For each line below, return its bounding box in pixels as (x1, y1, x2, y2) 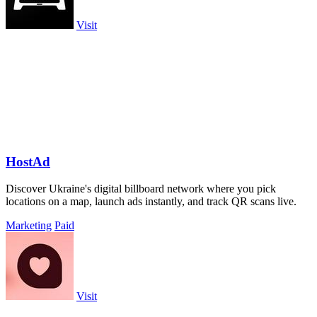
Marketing (6, 219, 52, 232)
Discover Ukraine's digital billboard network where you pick (6, 183, 276, 195)
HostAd (6, 154, 50, 169)
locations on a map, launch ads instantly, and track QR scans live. (6, 195, 296, 208)
